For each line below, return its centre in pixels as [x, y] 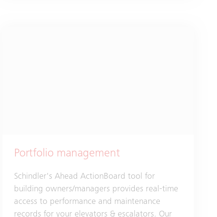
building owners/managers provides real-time [96, 190]
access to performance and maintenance [87, 202]
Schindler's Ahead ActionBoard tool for [85, 177]
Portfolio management [67, 154]
